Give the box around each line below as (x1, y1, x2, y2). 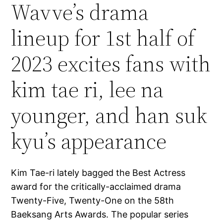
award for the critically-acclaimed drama (11, 181, 181, 192)
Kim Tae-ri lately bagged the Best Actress (11, 167, 186, 178)
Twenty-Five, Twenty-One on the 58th (11, 195, 174, 206)
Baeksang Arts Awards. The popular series (11, 209, 189, 220)
